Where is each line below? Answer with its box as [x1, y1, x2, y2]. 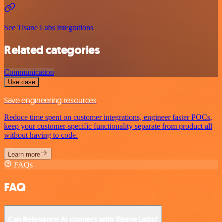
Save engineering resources [4, 95, 97, 105]
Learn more [8, 150, 40, 158]
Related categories [4, 42, 100, 58]
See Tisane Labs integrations [4, 23, 93, 32]
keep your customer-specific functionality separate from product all [4, 121, 212, 130]
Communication [4, 67, 54, 76]
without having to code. [4, 130, 78, 139]
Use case [8, 78, 35, 86]
